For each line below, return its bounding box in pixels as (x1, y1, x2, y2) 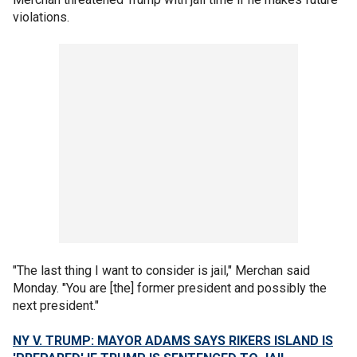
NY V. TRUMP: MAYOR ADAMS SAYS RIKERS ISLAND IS (13, 333, 333, 349)
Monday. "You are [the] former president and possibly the (13, 280, 327, 296)
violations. (13, 10, 69, 25)
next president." (13, 298, 102, 314)
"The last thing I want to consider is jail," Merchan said (13, 263, 310, 279)
